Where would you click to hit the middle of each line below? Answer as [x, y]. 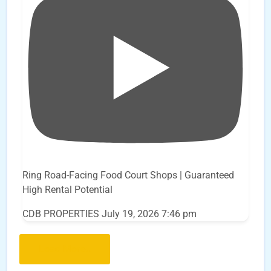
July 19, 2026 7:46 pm [149, 214]
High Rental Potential [67, 189]
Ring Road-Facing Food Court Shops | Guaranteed [128, 175]
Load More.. [65, 249]
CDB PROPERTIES [61, 214]
